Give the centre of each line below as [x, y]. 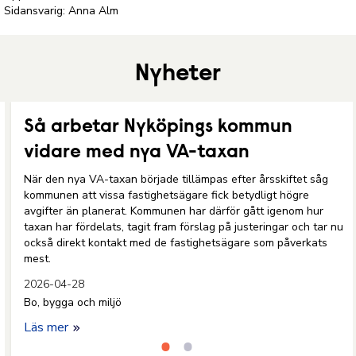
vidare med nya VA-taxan [137, 153]
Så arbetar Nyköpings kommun [158, 127]
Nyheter [178, 75]
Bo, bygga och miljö [73, 302]
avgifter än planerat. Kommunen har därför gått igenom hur [174, 211]
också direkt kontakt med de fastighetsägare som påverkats [176, 243]
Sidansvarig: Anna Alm [62, 11]
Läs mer [48, 327]
